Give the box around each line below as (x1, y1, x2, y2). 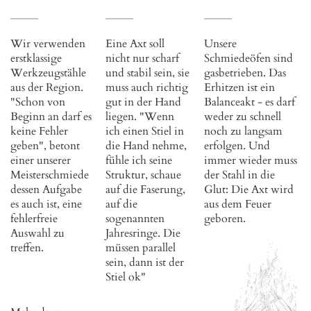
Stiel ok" (106, 269, 146, 285)
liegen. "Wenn (106, 108, 174, 124)
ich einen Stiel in (106, 123, 184, 139)
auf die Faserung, (106, 181, 185, 197)
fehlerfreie (10, 210, 58, 226)
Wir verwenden (10, 35, 85, 51)
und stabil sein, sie (106, 65, 190, 81)
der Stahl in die (204, 167, 275, 183)
